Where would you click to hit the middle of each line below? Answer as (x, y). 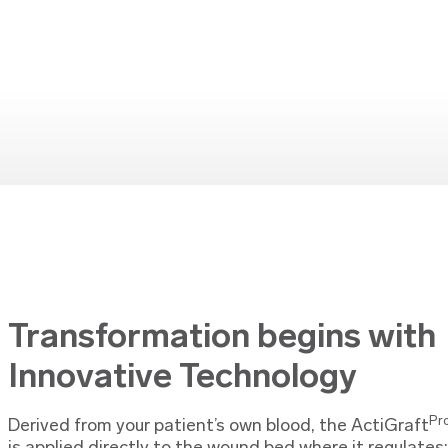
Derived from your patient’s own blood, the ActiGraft (218, 427)
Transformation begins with (221, 336)
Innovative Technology (182, 376)
